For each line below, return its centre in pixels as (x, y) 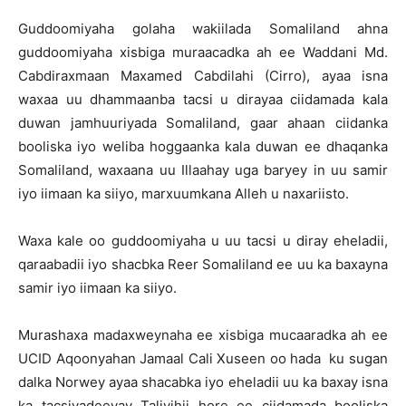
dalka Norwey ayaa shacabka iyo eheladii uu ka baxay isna (203, 382)
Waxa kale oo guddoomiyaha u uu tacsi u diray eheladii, (203, 241)
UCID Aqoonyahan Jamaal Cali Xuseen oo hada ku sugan (203, 358)
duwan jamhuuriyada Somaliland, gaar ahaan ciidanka (203, 123)
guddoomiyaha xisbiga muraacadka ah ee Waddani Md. (203, 52)
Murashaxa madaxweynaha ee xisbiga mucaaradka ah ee (203, 335)
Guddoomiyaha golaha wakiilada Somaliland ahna (203, 29)
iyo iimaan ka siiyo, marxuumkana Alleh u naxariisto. (184, 193)
